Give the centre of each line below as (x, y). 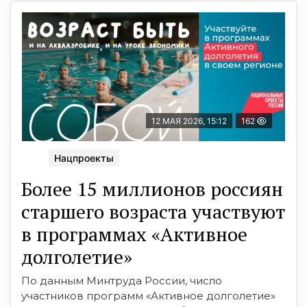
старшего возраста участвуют (153, 211)
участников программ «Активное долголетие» (148, 295)
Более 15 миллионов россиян (152, 188)
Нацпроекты (84, 158)
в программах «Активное (134, 234)
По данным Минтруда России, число (122, 280)
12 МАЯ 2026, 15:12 (189, 121)
